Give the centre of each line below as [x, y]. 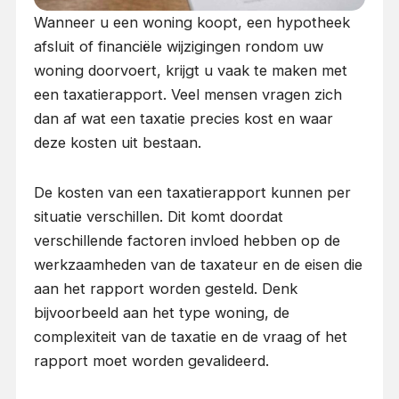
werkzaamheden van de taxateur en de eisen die [198, 265]
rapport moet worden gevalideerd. [151, 361]
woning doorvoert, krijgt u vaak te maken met [190, 71]
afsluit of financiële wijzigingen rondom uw [178, 47]
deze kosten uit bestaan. [117, 143]
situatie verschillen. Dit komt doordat [158, 217]
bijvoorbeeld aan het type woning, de [161, 313]
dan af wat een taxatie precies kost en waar [183, 119]
